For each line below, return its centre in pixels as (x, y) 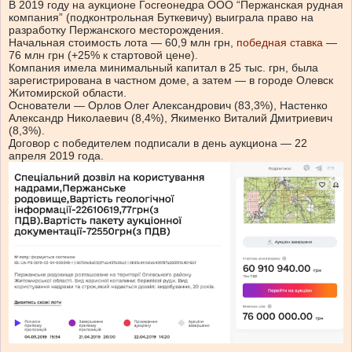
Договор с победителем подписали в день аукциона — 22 (158, 143)
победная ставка (280, 43)
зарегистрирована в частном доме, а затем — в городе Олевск (171, 81)
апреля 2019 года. (56, 156)
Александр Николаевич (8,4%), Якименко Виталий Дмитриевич (170, 118)
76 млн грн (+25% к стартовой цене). (103, 55)
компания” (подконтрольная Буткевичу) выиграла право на (161, 18)
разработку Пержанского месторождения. (116, 30)
